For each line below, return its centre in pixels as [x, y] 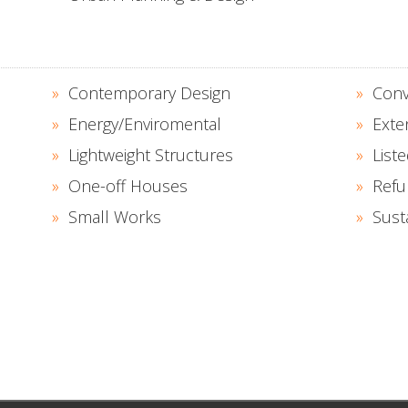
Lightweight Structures [151, 155]
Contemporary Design [150, 93]
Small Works [115, 217]
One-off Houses [128, 186]
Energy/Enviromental [145, 124]
